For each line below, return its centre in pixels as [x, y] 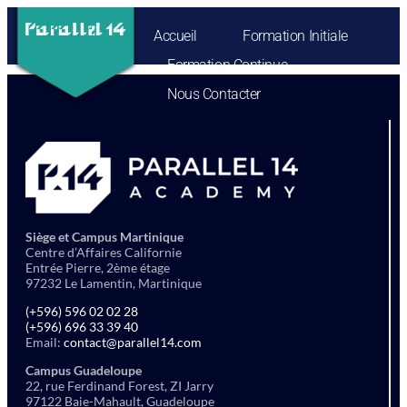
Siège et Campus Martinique [104, 237]
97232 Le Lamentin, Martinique [114, 283]
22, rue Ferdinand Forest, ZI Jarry [119, 386]
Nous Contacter [214, 94]
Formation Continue [228, 65]
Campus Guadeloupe [84, 370]
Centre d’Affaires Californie [104, 252]
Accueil [176, 36]
